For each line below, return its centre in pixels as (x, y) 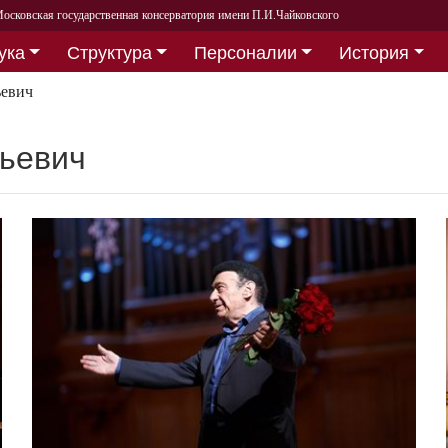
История (374, 52)
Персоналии (245, 52)
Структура (109, 52)
